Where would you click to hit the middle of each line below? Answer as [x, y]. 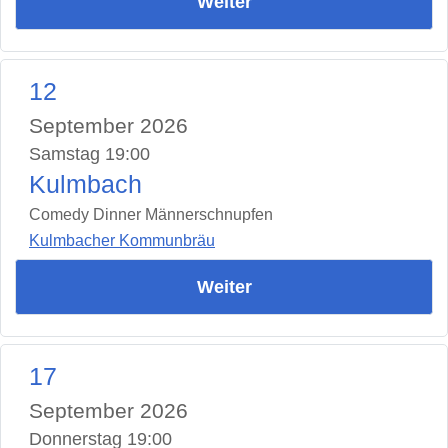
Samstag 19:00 [89, 153]
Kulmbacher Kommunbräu [122, 241]
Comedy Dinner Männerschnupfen [151, 214]
